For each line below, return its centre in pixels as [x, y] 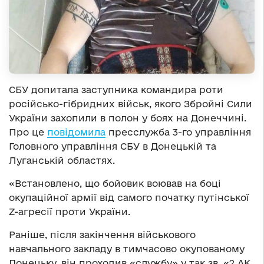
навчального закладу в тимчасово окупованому [127, 249]
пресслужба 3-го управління [178, 132]
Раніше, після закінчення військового [102, 235]
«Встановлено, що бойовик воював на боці [115, 184]
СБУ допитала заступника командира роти [116, 90]
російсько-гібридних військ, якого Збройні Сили [131, 104]
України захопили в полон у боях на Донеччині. [128, 118]
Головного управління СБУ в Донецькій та [113, 146]
